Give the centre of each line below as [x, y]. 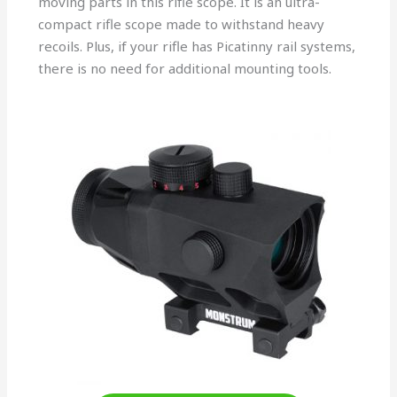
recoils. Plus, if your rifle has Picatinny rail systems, [197, 47]
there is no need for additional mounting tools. [185, 69]
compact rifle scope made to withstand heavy [182, 24]
